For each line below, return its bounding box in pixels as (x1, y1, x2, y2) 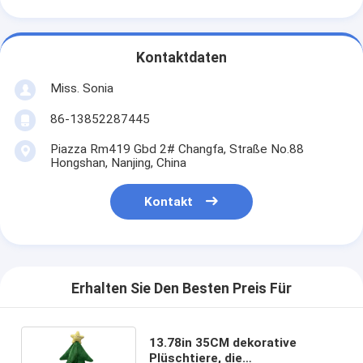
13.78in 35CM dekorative (148, 335, 297, 350)
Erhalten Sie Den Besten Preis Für (71, 280, 292, 297)
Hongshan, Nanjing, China (49, 155, 186, 170)
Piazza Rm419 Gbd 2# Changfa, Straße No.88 (49, 141, 304, 156)
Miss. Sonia (49, 80, 113, 96)
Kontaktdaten (136, 49, 227, 66)
